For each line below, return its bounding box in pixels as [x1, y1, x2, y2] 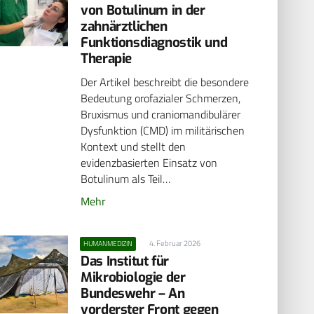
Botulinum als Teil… [81, 170, 171, 188]
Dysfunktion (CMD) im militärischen [81, 122, 245, 139]
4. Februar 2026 [149, 237, 200, 249]
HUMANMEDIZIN [83, 238, 133, 249]
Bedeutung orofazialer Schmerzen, [81, 90, 241, 107]
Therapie [81, 49, 132, 67]
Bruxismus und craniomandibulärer [81, 106, 241, 123]
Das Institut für [81, 252, 169, 270]
